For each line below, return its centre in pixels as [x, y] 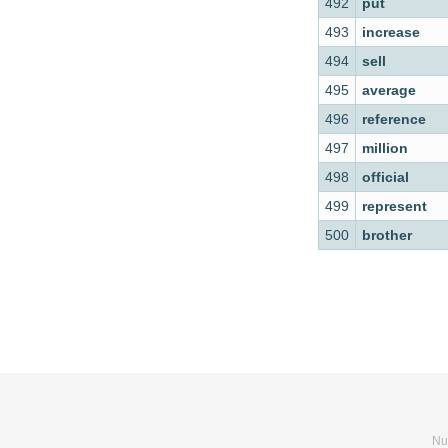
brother [387, 235]
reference [394, 119]
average [389, 90]
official [385, 177]
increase [391, 32]
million [385, 148]
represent [394, 206]
